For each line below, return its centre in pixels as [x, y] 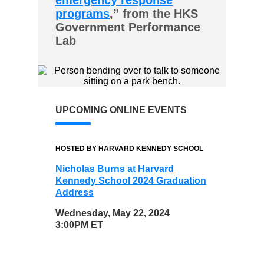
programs [82, 14]
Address [75, 192]
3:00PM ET [79, 225]
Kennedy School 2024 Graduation [131, 181]
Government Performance [128, 27]
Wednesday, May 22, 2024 [113, 213]
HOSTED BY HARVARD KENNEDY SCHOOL [129, 148]
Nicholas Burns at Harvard [115, 169]
